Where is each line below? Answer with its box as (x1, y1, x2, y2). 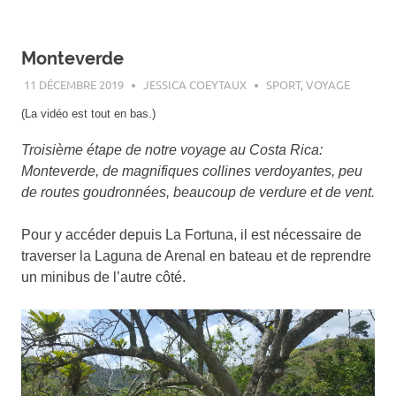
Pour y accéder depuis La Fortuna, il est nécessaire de (21, 226, 362, 242)
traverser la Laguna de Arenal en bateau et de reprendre (21, 247, 371, 263)
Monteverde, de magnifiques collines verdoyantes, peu (21, 163, 362, 179)
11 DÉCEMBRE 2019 (23, 77, 124, 93)
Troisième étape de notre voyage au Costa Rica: (21, 141, 323, 157)
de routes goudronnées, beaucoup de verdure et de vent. (21, 184, 375, 200)
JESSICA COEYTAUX (142, 77, 247, 93)
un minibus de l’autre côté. (21, 269, 186, 285)
